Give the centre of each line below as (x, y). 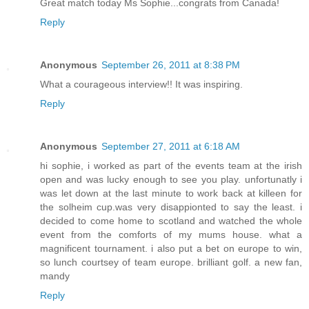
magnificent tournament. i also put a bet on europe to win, (171, 249)
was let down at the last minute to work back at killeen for (171, 193)
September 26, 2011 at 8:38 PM (171, 65)
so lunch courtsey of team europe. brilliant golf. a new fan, (171, 262)
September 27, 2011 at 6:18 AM (171, 147)
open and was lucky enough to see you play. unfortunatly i (171, 180)
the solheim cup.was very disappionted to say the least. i (171, 207)
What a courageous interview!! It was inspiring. (141, 84)
